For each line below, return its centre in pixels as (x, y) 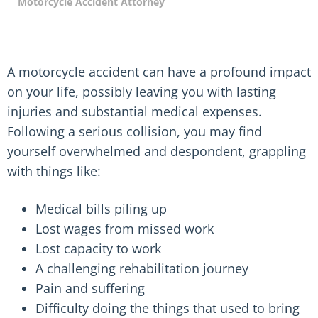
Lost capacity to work (98, 248)
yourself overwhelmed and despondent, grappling (157, 151)
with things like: (54, 171)
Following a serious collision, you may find (135, 131)
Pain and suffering (90, 288)
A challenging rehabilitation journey (142, 268)
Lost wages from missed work (125, 229)
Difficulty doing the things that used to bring (168, 308)
